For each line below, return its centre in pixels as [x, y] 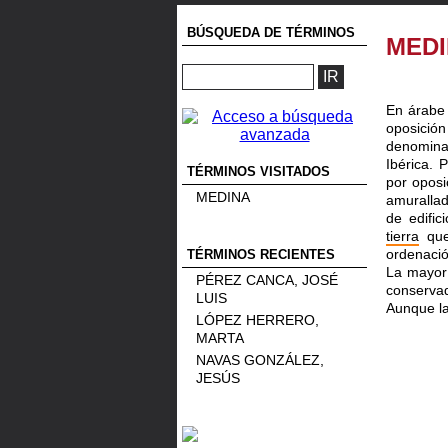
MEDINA [223, 197]
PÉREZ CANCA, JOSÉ [267, 280]
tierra [402, 236]
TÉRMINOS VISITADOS [262, 171]
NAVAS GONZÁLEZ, [260, 360]
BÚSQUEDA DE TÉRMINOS [271, 32]
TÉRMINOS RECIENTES [261, 254]
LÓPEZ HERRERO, [257, 320]
